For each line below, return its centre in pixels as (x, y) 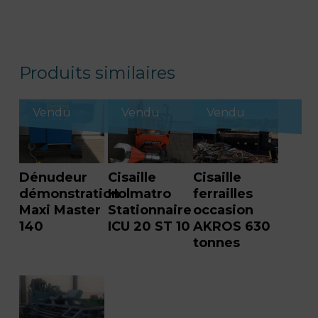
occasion (224, 210)
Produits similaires (97, 72)
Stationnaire (150, 210)
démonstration (69, 193)
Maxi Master (60, 210)
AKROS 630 (232, 226)
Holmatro (140, 193)
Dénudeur (53, 177)
